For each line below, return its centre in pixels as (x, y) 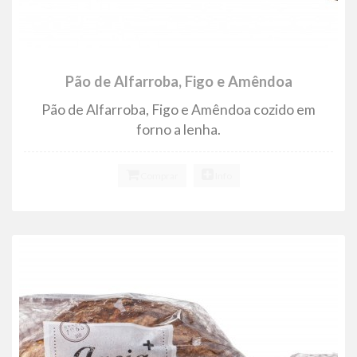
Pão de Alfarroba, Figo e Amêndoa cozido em (178, 109)
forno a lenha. (178, 129)
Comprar (158, 175)
